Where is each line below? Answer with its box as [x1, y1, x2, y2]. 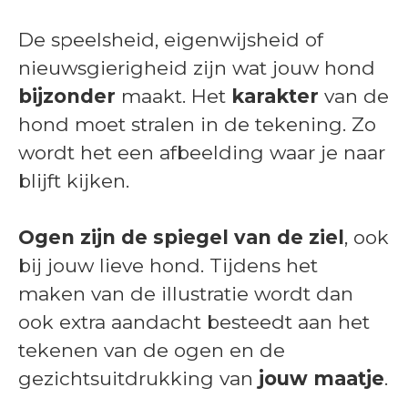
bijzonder [18, 84, 116, 107]
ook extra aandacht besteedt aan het [18, 310, 370, 333]
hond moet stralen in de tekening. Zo [18, 112, 376, 136]
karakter [231, 84, 319, 107]
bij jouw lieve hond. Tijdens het [18, 253, 318, 277]
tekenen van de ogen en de [18, 338, 285, 362]
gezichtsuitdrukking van [18, 366, 253, 390]
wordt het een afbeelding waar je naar [18, 140, 385, 164]
